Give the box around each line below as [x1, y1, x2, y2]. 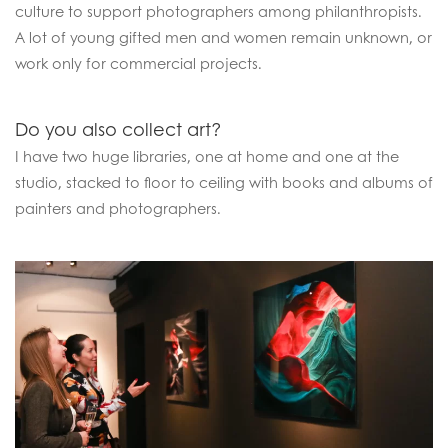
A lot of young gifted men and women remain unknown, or [15, 27, 432, 47]
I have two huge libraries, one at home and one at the [15, 146, 399, 166]
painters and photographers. [15, 198, 221, 218]
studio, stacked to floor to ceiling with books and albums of [15, 172, 433, 192]
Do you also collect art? [15, 116, 222, 142]
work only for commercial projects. [15, 53, 262, 73]
